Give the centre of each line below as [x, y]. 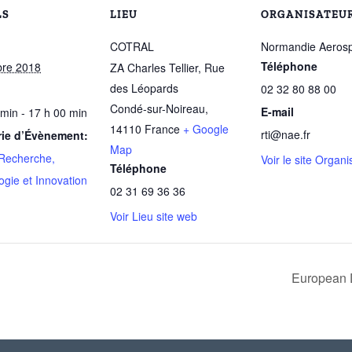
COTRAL [132, 46]
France [162, 128]
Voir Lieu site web [154, 216]
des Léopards [144, 88]
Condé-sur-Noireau [158, 108]
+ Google [206, 128]
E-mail [277, 111]
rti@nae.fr [286, 134]
